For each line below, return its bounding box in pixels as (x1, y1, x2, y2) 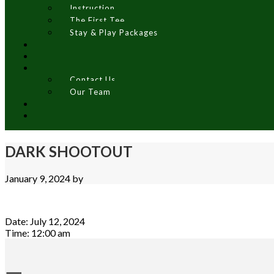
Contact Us (70, 75, 116, 84)
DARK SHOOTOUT (5, 142, 133, 160)
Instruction (70, 3, 116, 13)
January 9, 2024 (5, 172, 70, 184)
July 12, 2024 (30, 215, 85, 227)
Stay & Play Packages (70, 28, 158, 37)
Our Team (70, 87, 111, 97)
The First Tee (70, 15, 125, 25)
